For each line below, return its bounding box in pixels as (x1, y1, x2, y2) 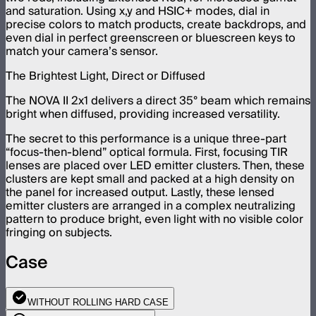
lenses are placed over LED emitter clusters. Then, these (6, 155, 305, 176)
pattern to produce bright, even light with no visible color (6, 209, 303, 229)
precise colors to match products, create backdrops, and (6, 14, 306, 35)
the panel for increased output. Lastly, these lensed (6, 182, 274, 202)
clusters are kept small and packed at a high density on (6, 169, 294, 189)
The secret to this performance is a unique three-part (6, 128, 286, 149)
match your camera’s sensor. (6, 41, 158, 61)
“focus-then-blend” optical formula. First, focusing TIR (6, 142, 288, 162)
